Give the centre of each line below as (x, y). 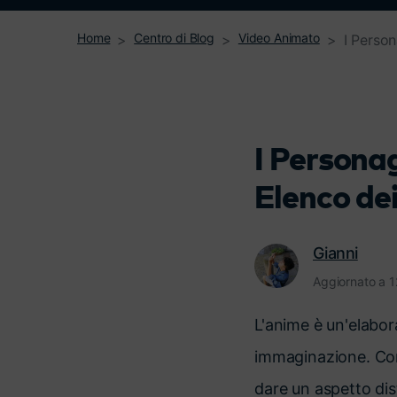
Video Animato (279, 38)
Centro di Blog (174, 38)
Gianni (335, 253)
